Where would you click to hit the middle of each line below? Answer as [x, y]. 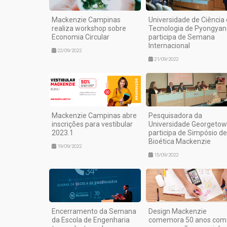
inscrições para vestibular [92, 124]
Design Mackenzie [177, 211]
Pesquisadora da [175, 115]
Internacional [169, 46]
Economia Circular [81, 37]
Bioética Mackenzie [179, 141]
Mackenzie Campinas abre [94, 115]
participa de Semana [181, 37]
